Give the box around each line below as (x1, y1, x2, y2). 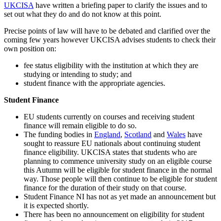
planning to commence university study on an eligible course (24, 157, 212, 166)
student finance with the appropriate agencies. (24, 79, 165, 88)
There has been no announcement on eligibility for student (24, 210, 204, 219)
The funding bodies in (24, 130, 94, 139)
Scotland (124, 130, 151, 139)
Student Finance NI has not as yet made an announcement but (24, 192, 216, 201)
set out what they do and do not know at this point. (4, 10, 161, 19)
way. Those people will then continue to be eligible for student (24, 175, 217, 184)
